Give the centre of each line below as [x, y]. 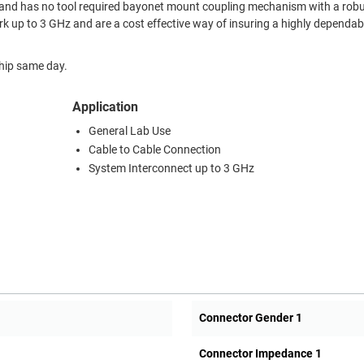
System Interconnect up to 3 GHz [171, 169]
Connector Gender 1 [250, 318]
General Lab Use [130, 132]
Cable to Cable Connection [155, 150]
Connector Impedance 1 [260, 354]
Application [105, 107]
